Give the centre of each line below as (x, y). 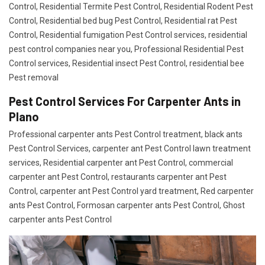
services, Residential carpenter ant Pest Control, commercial (121, 163)
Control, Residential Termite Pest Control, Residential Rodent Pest (131, 7)
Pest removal (34, 77)
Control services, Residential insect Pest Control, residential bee (127, 63)
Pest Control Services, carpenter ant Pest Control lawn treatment (130, 148)
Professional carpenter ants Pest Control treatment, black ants (126, 134)
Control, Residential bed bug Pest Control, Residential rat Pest (123, 21)
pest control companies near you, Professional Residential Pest (126, 49)
